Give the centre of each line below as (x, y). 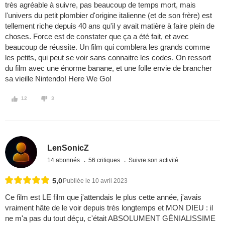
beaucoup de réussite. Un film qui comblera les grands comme (107, 47)
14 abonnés (65, 160)
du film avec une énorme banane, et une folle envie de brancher (108, 68)
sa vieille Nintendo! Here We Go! (58, 79)
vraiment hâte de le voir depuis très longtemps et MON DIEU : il (109, 208)
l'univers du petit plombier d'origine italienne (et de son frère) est (108, 16)
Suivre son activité (154, 160)
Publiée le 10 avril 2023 (95, 181)
